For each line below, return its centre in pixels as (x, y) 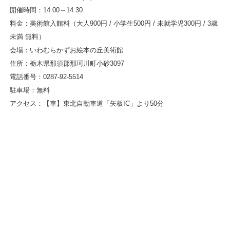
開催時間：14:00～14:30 (46, 10)
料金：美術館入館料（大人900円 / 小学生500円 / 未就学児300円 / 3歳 (113, 23)
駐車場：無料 (30, 90)
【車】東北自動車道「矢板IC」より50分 (103, 103)
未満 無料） (27, 36)
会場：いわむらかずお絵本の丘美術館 (66, 50)
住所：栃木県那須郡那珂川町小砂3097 (67, 63)
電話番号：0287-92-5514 (46, 76)
